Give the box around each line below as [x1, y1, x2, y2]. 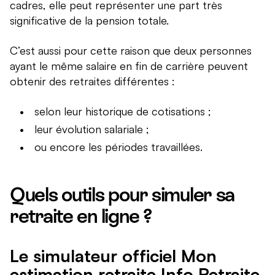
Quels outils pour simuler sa [10, 184, 235, 206]
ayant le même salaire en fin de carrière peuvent [10, 59, 248, 73]
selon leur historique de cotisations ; [34, 104, 211, 118]
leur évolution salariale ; [34, 122, 149, 136]
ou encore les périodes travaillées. [34, 140, 203, 154]
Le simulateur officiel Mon [10, 245, 217, 267]
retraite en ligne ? [10, 205, 152, 228]
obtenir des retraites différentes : [10, 74, 175, 88]
